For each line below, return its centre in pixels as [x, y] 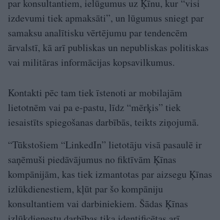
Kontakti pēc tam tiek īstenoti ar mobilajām [95, 93]
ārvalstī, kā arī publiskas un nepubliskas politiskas [108, 48]
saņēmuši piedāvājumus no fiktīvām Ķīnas [92, 160]
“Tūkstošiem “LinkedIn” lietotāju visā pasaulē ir [105, 145]
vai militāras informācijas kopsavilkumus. [91, 62]
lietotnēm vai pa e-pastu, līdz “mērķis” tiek [94, 108]
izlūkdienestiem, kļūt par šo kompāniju [85, 189]
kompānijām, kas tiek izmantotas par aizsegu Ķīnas [110, 174]
